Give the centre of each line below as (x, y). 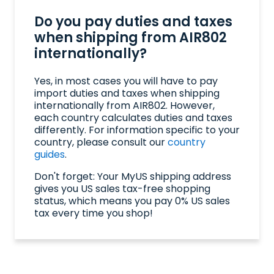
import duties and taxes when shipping (127, 94)
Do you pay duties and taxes (133, 22)
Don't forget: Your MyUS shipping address (133, 177)
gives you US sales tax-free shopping (122, 189)
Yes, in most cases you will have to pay (126, 81)
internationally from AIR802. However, (124, 106)
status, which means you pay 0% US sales (132, 201)
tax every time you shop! (94, 213)
